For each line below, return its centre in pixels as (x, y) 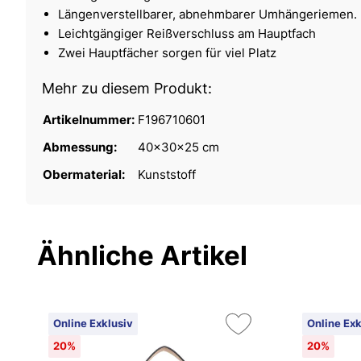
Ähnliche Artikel (142, 255)
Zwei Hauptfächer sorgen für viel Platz (167, 52)
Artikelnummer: (90, 119)
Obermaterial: (85, 174)
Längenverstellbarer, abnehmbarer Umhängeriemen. (207, 14)
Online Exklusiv (93, 324)
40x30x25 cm (178, 147)
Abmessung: (81, 147)
